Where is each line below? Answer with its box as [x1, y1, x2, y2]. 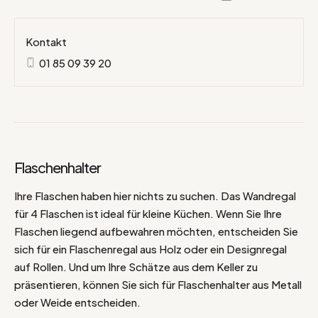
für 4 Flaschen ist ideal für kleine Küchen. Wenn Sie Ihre [14, 207, 282, 221]
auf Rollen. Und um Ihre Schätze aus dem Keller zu [14, 260, 258, 274]
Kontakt [26, 35, 67, 49]
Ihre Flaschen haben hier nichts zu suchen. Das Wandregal [14, 189, 296, 203]
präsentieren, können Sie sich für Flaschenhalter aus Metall [14, 278, 302, 292]
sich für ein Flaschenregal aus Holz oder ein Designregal [14, 242, 287, 256]
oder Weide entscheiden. [14, 295, 141, 309]
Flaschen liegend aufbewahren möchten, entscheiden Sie [14, 224, 298, 238]
